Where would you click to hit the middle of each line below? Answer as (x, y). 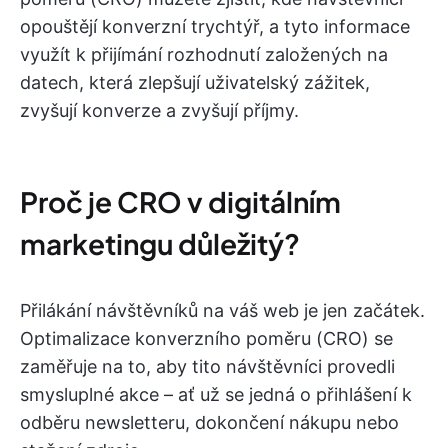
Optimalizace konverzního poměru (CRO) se (206, 338)
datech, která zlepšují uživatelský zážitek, (195, 82)
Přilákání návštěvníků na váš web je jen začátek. (222, 310)
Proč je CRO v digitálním (180, 201)
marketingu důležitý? (160, 243)
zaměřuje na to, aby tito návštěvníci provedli (207, 366)
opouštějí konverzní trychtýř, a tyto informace (215, 26)
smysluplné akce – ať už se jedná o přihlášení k (216, 394)
